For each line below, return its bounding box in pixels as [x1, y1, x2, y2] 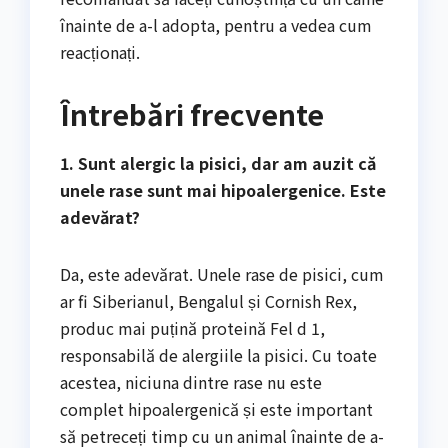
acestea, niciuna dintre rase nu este [60, 369, 322, 394]
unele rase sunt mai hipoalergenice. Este [60, 177, 386, 202]
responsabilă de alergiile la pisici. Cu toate [60, 342, 377, 367]
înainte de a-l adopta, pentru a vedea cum [60, 13, 372, 38]
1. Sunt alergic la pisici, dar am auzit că [60, 150, 376, 175]
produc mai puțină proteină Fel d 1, [60, 315, 325, 340]
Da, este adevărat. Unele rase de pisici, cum [60, 261, 384, 286]
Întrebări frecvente [60, 94, 324, 135]
